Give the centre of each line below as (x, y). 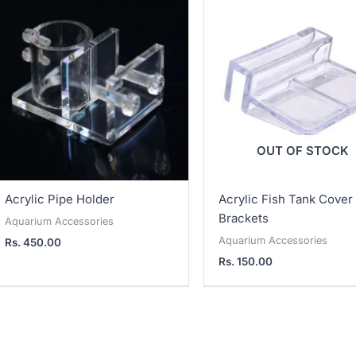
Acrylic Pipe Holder (59, 199)
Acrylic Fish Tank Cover (285, 199)
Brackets (243, 219)
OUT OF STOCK (302, 150)
